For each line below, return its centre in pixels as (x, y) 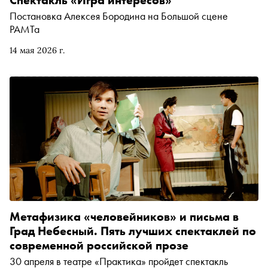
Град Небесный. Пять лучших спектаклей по (133, 231)
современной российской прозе (99, 245)
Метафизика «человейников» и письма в (124, 217)
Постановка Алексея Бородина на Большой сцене (119, 16)
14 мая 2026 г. (37, 50)
